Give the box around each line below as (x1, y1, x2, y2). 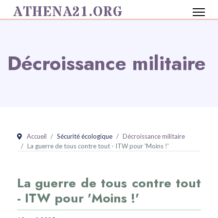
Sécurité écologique (57, 132, 112, 140)
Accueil (27, 132, 47, 140)
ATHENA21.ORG (13, 3, 123, 21)
